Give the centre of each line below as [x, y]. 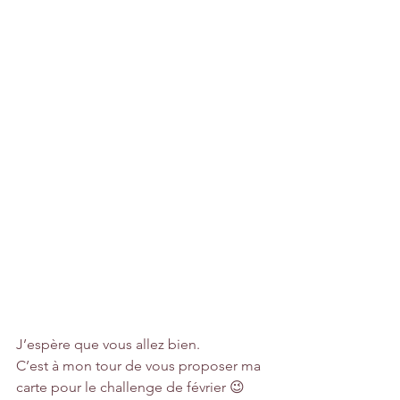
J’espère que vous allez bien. [108, 344]
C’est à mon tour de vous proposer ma [140, 365]
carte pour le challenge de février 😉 [130, 387]
